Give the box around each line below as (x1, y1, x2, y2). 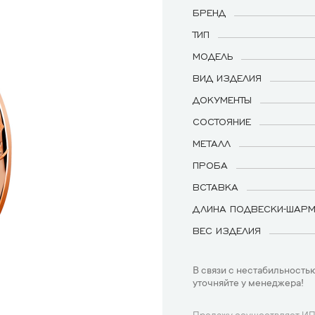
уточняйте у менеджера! (193, 278, 304, 290)
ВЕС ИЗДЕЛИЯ (193, 224, 261, 236)
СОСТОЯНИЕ (193, 115, 251, 127)
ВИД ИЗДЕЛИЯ (193, 72, 262, 83)
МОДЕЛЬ (193, 50, 233, 61)
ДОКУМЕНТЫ (193, 94, 252, 105)
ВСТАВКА (193, 181, 238, 192)
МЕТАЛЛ (193, 137, 231, 148)
